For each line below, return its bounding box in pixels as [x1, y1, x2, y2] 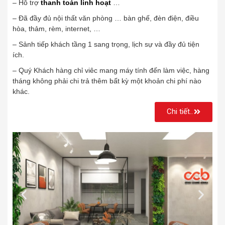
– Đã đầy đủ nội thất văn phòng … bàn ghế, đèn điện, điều [13, 14, 199, 22]
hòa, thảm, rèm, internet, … [13, 24, 100, 33]
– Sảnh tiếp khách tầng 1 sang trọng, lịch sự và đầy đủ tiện [13, 40, 199, 48]
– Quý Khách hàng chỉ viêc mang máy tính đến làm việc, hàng [13, 66, 209, 74]
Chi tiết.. [167, 106, 193, 116]
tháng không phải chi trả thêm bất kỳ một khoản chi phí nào [13, 76, 201, 85]
